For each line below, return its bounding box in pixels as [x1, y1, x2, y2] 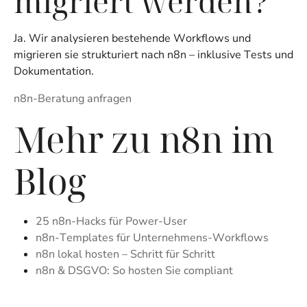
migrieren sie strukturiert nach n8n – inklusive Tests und [14, 47, 293, 63]
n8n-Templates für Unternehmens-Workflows [36, 230, 269, 246]
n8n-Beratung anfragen [14, 91, 132, 107]
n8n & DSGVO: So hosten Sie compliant [36, 263, 233, 279]
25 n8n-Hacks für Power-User [36, 214, 187, 230]
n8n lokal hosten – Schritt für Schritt [36, 247, 215, 262]
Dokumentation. [14, 64, 94, 79]
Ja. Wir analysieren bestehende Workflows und [14, 31, 251, 47]
